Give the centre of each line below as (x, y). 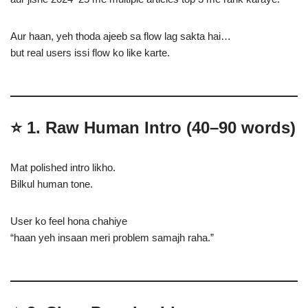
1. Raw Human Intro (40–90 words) (161, 128)
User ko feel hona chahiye (69, 221)
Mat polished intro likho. (63, 167)
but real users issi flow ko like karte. (90, 53)
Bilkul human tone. (52, 184)
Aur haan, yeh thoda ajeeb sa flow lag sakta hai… (121, 36)
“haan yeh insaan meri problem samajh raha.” (112, 238)
